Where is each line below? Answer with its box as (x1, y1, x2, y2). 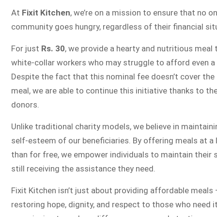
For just (11, 44, 41, 53)
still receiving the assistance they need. (11, 164, 155, 173)
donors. (11, 100, 39, 109)
